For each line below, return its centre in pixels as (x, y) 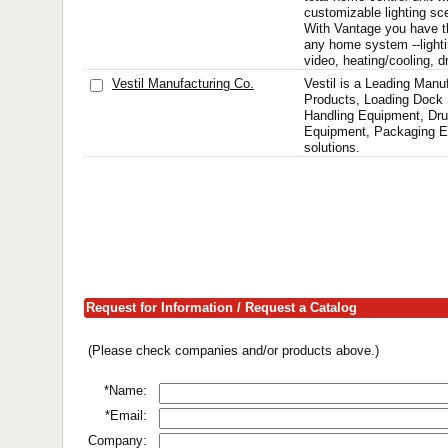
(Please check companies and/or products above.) (233, 350)
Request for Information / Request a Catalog (221, 307)
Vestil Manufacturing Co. (183, 83)
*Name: (125, 390)
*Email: (126, 415)
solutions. (332, 147)
